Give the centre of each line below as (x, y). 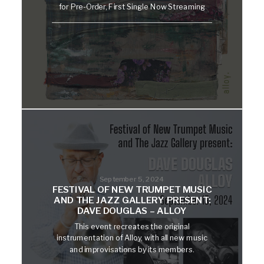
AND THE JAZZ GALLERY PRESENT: (132, 200)
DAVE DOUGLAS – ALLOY (132, 211)
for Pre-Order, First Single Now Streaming (132, 7)
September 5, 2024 (132, 179)
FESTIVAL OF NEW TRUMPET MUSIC (132, 189)
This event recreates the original (132, 226)
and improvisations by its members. (132, 249)
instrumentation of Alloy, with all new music (132, 238)
